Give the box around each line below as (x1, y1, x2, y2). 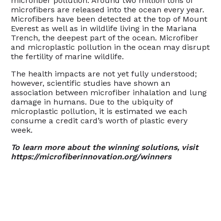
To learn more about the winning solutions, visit (11, 142, 199, 152)
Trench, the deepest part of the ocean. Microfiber (11, 33, 199, 42)
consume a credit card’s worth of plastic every (11, 115, 188, 125)
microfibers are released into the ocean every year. (11, 4, 205, 14)
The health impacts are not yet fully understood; (11, 69, 197, 78)
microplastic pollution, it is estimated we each (11, 106, 187, 116)
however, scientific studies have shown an (11, 78, 171, 88)
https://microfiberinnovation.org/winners (11, 151, 172, 161)
